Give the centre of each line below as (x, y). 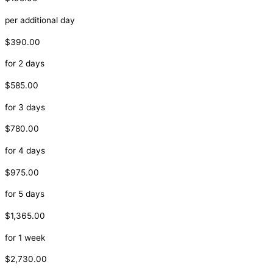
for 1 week (25, 237)
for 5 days (25, 194)
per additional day (40, 20)
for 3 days (25, 107)
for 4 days (25, 150)
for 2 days (25, 64)
